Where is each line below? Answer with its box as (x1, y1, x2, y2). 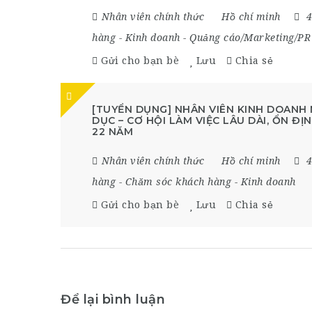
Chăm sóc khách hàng (125, 175, 231, 187)
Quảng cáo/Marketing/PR (189, 31, 311, 43)
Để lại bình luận (61, 291, 165, 307)
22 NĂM (92, 125, 133, 138)
